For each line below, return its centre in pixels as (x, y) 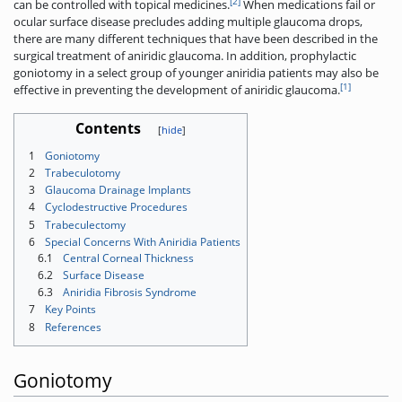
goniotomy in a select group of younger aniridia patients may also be (196, 72)
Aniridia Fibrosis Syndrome (130, 293)
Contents (108, 128)
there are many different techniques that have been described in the (196, 38)
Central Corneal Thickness (128, 258)
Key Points (70, 310)
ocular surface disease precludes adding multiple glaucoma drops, (188, 21)
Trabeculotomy (83, 172)
